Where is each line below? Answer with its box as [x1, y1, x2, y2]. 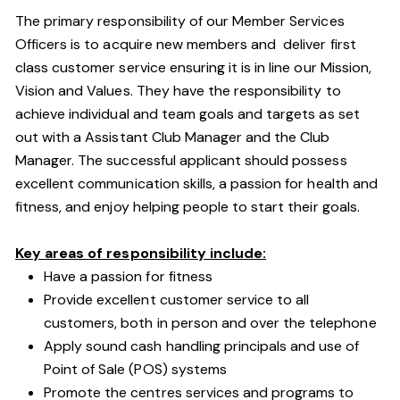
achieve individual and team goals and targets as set [15, 104, 360, 123]
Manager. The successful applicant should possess [15, 151, 347, 170]
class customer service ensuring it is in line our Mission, [15, 58, 371, 77]
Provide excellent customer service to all [44, 290, 310, 309]
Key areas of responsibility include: [15, 244, 267, 262]
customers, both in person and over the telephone [44, 313, 380, 332]
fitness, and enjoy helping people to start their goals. [15, 197, 360, 216]
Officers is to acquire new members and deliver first [15, 35, 356, 54]
